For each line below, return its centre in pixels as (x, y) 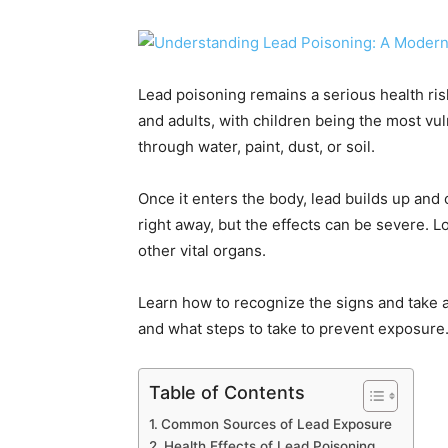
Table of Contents (227, 392)
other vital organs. (202, 250)
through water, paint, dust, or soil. (256, 146)
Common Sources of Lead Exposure (276, 424)
